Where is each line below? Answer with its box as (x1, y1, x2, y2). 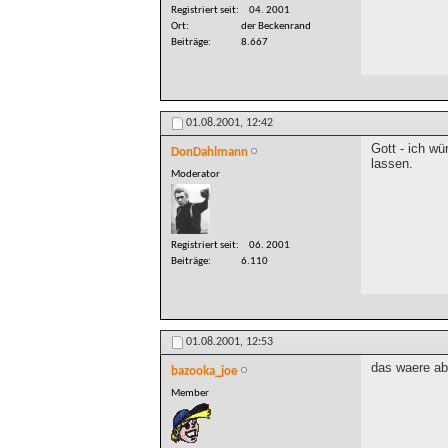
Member (171, 388, 209, 400)
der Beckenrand (241, 20, 311, 32)
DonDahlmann (171, 145, 248, 159)
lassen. (371, 155, 413, 171)
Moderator (171, 168, 220, 180)
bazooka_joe (171, 365, 238, 379)
